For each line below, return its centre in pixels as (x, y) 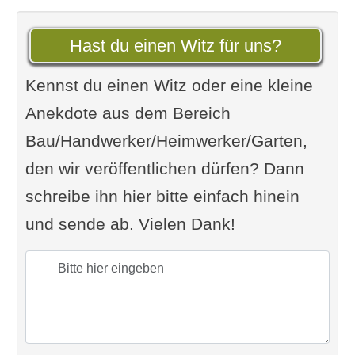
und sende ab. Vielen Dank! (130, 224)
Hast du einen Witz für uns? (176, 46)
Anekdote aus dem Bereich (128, 113)
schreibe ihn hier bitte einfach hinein (162, 197)
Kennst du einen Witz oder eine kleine (169, 86)
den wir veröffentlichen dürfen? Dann (164, 169)
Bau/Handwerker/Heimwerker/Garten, (166, 141)
